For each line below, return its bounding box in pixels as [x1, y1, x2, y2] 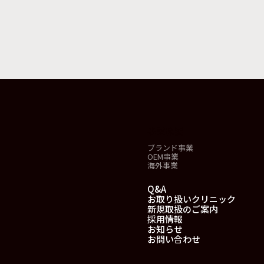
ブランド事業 [147, 142, 193, 153]
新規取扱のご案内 [147, 203, 218, 215]
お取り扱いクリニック [147, 193, 236, 205]
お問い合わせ [147, 233, 200, 245]
